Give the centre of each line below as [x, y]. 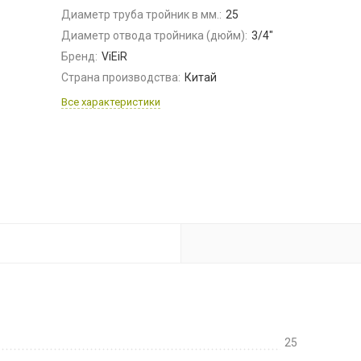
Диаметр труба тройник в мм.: [141, 15]
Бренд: [79, 56]
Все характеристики [110, 102]
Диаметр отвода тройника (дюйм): [154, 35]
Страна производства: [120, 77]
